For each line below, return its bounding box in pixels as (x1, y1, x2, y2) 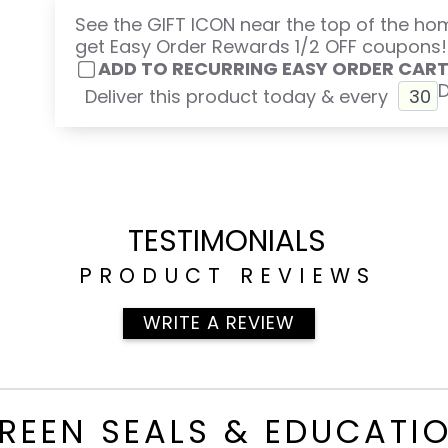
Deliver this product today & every (85, 84, 389, 110)
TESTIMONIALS (128, 220, 326, 262)
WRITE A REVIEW (143, 310, 295, 336)
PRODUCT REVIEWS (78, 261, 376, 291)
